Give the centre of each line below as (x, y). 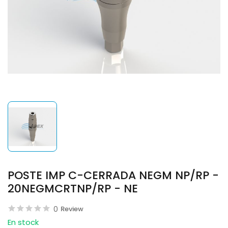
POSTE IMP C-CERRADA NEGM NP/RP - (113, 175)
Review (72, 209)
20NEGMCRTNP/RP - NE (73, 189)
